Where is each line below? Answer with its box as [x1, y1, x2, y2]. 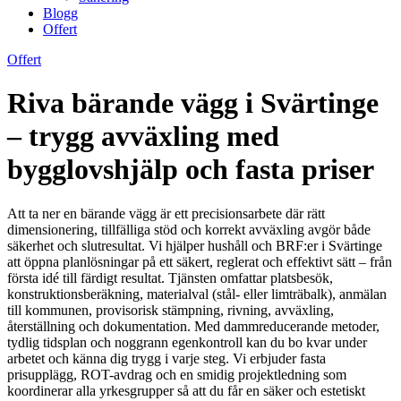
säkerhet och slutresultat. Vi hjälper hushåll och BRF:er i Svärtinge [7, 237, 382, 253]
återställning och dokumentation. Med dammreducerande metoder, [7, 318, 380, 334]
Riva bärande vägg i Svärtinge [7, 87, 379, 120]
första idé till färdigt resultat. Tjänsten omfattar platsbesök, [7, 269, 333, 286]
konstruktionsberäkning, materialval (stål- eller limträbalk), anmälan [7, 286, 387, 302]
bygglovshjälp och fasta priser [7, 153, 374, 186]
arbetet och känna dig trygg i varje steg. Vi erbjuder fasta [7, 350, 326, 366]
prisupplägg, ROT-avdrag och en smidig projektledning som [7, 366, 346, 382]
